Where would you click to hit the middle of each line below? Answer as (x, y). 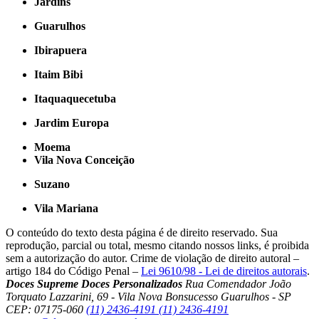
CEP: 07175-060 (46, 309)
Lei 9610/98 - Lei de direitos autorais (224, 271)
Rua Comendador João (238, 283)
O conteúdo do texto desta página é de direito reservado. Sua (142, 232)
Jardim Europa (72, 122)
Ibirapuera (61, 50)
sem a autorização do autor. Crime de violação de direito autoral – (152, 258)
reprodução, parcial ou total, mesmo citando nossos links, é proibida (157, 245)
